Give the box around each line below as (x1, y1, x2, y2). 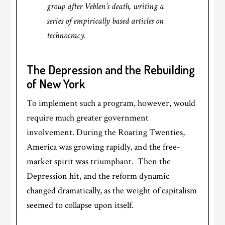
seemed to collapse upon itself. (27, 199, 134, 211)
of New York (27, 76, 85, 92)
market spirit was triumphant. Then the (27, 156, 171, 168)
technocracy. (47, 30, 86, 42)
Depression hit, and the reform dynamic (27, 170, 170, 182)
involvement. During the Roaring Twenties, (27, 127, 185, 139)
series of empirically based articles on (47, 15, 164, 27)
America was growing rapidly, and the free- (27, 141, 181, 153)
